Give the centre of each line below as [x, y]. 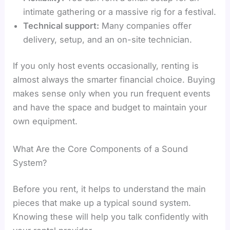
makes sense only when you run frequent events [112, 94]
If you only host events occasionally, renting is [106, 66]
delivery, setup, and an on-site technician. [108, 39]
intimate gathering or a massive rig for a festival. [120, 12]
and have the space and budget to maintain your [110, 108]
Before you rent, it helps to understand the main [110, 189]
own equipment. [45, 121]
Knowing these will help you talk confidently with [111, 217]
